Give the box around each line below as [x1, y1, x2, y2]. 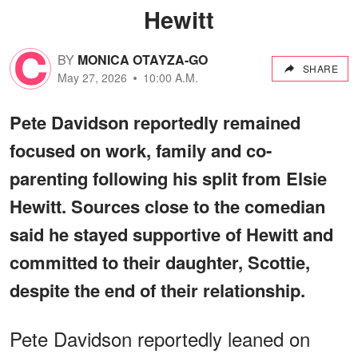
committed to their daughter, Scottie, [10, 249, 310, 275]
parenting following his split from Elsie [10, 165, 327, 191]
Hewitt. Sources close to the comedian [10, 193, 325, 219]
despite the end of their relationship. [10, 276, 305, 303]
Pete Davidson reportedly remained [10, 109, 300, 135]
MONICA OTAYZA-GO [78, 50, 208, 70]
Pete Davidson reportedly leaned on [10, 324, 310, 352]
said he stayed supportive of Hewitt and [10, 221, 333, 247]
